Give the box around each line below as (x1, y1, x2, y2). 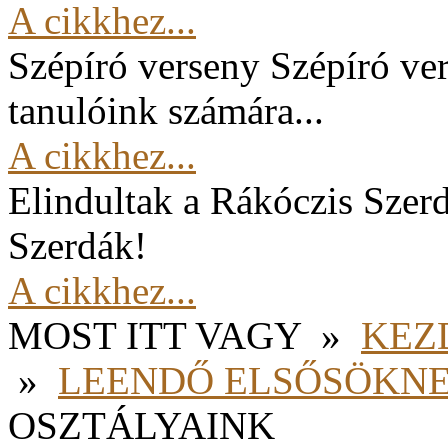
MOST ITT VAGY (8, 314, 301, 357)
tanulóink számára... (8, 89, 324, 132)
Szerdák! (8, 224, 147, 267)
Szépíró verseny (8, 44, 260, 87)
